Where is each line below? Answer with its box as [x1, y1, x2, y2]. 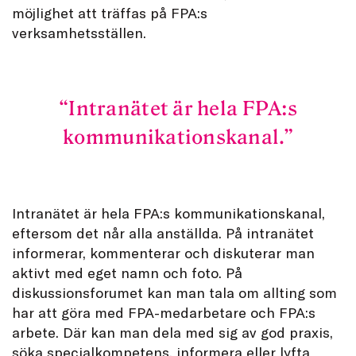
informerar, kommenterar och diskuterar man [12, 243, 315, 261]
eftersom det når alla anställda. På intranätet [12, 223, 314, 242]
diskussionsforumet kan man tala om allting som [12, 283, 337, 301]
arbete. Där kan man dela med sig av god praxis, [12, 323, 333, 341]
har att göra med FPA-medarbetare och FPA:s [12, 303, 315, 321]
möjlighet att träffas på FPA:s [12, 4, 207, 22]
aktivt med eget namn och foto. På [12, 263, 242, 281]
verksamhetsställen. [12, 24, 146, 42]
